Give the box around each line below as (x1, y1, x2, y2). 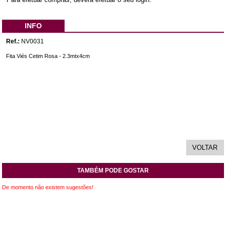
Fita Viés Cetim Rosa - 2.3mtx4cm (6, 52, 90, 59)
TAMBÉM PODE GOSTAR (77, 166, 149, 174)
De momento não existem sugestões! (2, 184, 94, 190)
